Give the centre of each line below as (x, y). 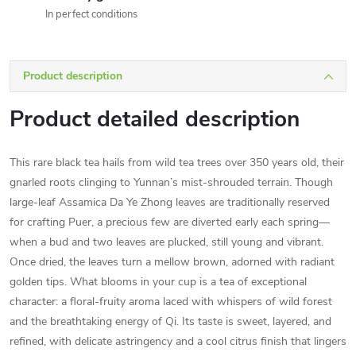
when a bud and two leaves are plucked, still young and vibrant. (166, 242)
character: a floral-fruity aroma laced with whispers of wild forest (171, 302)
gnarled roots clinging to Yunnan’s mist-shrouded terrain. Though (171, 182)
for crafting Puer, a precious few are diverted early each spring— (170, 222)
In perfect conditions (91, 14)
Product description (73, 76)
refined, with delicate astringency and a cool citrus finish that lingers (178, 341)
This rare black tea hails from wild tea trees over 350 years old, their (177, 163)
